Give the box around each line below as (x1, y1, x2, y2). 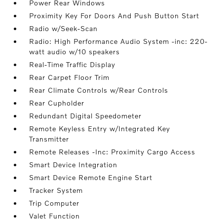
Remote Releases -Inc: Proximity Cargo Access (29, 147, 196, 156)
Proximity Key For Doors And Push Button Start (29, 11, 200, 20)
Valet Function (29, 212, 80, 220)
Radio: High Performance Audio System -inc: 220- (29, 37, 208, 45)
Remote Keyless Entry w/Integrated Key (29, 124, 171, 133)
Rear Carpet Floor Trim (29, 73, 110, 81)
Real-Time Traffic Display (29, 60, 116, 69)
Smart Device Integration (29, 160, 118, 169)
